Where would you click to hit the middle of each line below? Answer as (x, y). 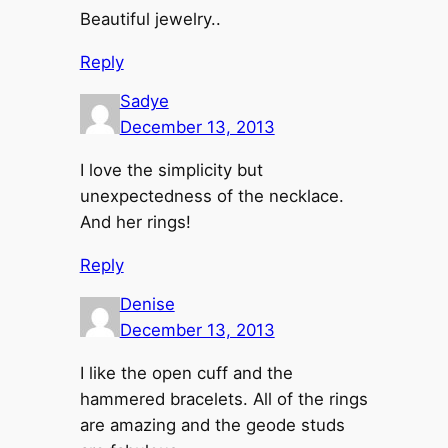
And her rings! (135, 221)
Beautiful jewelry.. (150, 18)
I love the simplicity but (171, 169)
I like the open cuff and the (186, 373)
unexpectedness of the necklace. (211, 195)
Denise (147, 304)
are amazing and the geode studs (212, 425)
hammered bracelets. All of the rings (223, 399)
